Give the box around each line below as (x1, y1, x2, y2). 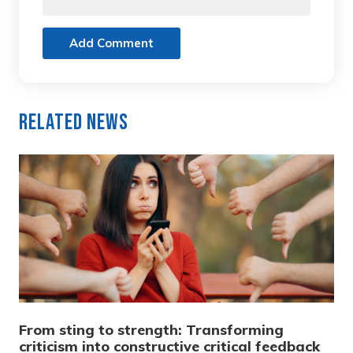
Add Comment (69, 35, 154, 50)
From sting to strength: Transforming (19, 320, 284, 339)
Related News (19, 109, 128, 136)
